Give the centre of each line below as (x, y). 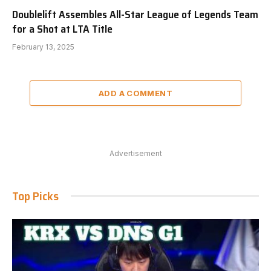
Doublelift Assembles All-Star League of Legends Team (135, 14)
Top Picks (35, 196)
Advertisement (135, 153)
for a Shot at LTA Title (62, 29)
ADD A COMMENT (135, 93)
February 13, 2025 (43, 47)
